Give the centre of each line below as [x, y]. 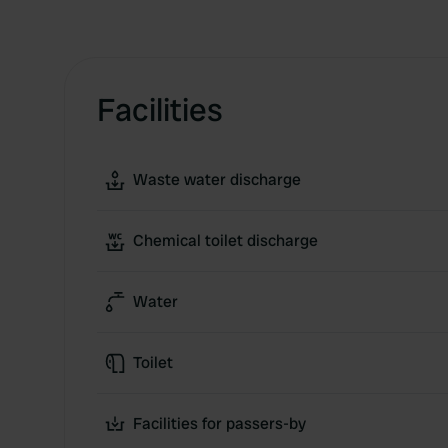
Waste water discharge [217, 179]
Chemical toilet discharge [225, 240]
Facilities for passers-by [219, 423]
